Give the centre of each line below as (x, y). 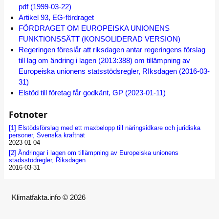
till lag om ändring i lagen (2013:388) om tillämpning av (104, 60)
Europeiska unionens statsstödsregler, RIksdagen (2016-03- (114, 71)
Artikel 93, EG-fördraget (56, 17)
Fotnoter (28, 114)
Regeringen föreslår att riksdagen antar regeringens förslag (112, 49)
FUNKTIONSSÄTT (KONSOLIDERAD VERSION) (99, 39)
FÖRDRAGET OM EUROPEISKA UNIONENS (94, 28)
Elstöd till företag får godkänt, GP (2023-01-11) (92, 92)
